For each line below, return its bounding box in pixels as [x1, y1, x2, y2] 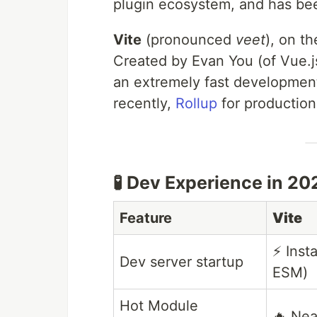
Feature [120, 209, 172, 227]
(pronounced [142, 31, 236, 49]
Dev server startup [120, 253, 243, 271]
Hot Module [120, 297, 198, 315]
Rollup [175, 95, 217, 113]
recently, [113, 95, 175, 113]
